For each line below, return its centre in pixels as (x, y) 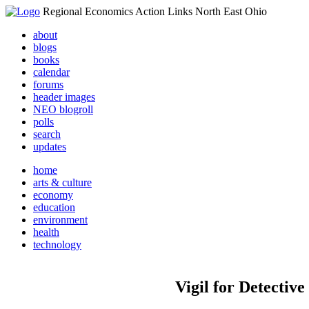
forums (48, 84)
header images (64, 97)
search (47, 134)
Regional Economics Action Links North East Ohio (155, 11)
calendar (51, 72)
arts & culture (62, 182)
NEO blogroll (63, 109)
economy (53, 195)
